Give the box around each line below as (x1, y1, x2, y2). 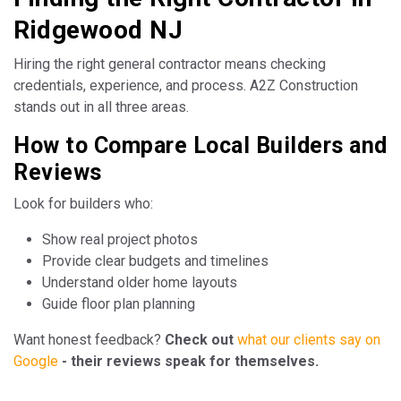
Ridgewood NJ (13, 14, 183, 45)
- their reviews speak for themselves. (58, 352, 319, 370)
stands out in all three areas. (13, 98, 189, 115)
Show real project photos (42, 230, 198, 248)
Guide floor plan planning (42, 294, 195, 312)
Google (13, 352, 58, 370)
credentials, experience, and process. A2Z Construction (13, 76, 358, 94)
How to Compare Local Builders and (13, 132, 388, 158)
